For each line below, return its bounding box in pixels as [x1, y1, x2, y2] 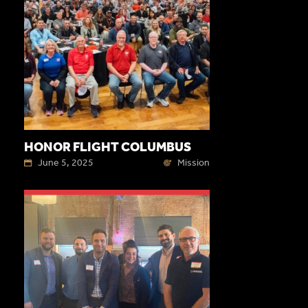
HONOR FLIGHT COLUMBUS [24, 139, 191, 155]
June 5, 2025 [38, 157, 93, 169]
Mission [177, 157, 210, 169]
